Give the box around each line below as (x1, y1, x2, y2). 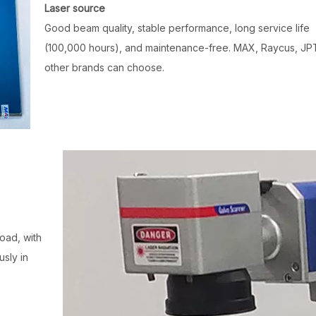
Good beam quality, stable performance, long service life (44, 21, 310, 34)
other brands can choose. (44, 61, 164, 73)
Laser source (44, 1, 105, 14)
